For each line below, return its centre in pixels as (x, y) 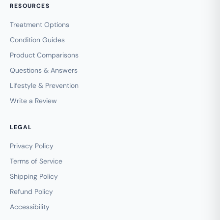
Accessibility (30, 206)
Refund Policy (31, 191)
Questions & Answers (44, 70)
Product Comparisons (44, 55)
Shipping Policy (34, 176)
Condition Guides (37, 40)
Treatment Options (40, 24)
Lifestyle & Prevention (44, 85)
